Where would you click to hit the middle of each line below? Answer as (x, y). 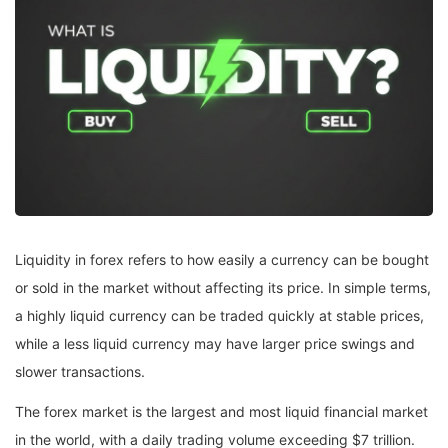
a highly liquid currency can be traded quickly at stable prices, (219, 316)
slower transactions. (80, 372)
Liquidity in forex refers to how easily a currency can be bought (222, 260)
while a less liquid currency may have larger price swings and (215, 344)
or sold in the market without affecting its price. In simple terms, (223, 288)
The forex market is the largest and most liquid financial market (221, 412)
